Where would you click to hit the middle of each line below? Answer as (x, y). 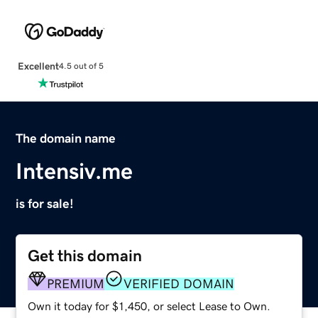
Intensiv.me (75, 171)
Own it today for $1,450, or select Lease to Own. (149, 306)
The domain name (66, 138)
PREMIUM (76, 284)
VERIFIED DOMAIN (179, 284)
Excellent (38, 66)
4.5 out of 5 (81, 66)
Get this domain (85, 256)
